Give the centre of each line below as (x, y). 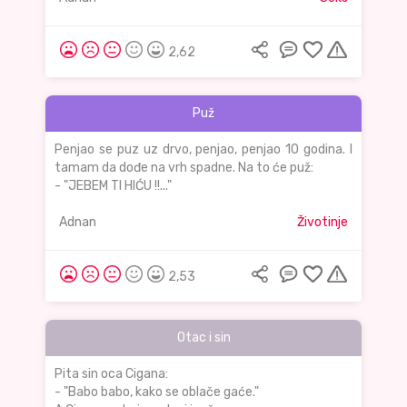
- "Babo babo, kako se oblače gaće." (157, 392)
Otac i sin (203, 338)
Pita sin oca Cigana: (111, 374)
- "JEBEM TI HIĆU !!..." (113, 186)
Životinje (323, 223)
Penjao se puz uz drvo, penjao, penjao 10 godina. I (203, 150)
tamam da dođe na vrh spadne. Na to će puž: (184, 168)
